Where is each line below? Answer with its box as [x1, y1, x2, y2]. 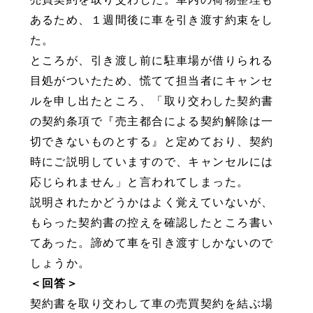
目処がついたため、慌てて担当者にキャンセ [29, 73, 274, 87]
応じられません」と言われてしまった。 [29, 175, 249, 188]
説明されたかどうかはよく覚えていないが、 [29, 195, 274, 208]
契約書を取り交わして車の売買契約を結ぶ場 [29, 296, 274, 310]
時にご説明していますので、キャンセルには [29, 154, 274, 168]
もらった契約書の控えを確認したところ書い [29, 215, 274, 228]
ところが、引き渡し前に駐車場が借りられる [29, 53, 274, 66]
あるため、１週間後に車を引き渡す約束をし [29, 13, 274, 26]
